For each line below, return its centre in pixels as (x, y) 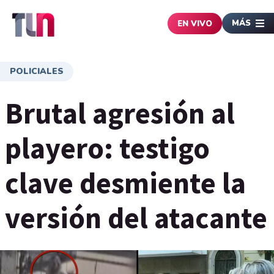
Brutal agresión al (120, 113)
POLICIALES (37, 71)
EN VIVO (195, 24)
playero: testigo (107, 148)
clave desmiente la (125, 183)
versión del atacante (136, 218)
